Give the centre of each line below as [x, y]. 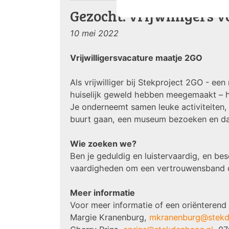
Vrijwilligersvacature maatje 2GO [137, 58]
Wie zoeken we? [103, 144]
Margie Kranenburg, [110, 217]
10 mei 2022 [94, 33]
